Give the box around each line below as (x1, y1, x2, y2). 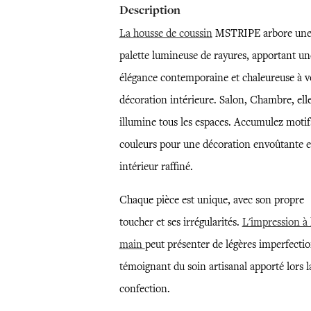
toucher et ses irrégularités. (119, 215, 242, 229)
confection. (119, 282, 170, 296)
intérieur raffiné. (119, 160, 193, 174)
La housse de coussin (119, 26, 212, 40)
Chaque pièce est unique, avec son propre (119, 193, 304, 207)
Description (119, 2, 180, 18)
